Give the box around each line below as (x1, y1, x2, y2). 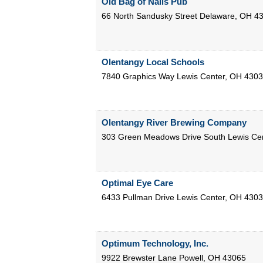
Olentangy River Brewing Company (101, 117, 247, 128)
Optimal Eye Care (101, 178, 173, 188)
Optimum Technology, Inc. (101, 238, 208, 249)
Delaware (199, 11, 235, 21)
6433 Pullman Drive (101, 193, 174, 203)
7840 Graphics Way (101, 72, 174, 82)
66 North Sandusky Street (101, 11, 197, 21)
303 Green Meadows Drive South (101, 132, 225, 142)
